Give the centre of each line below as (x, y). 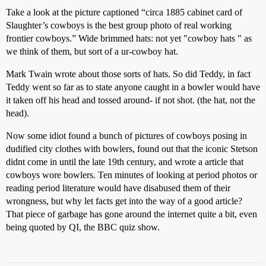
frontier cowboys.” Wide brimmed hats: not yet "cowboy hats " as (129, 38)
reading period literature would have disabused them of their (118, 188)
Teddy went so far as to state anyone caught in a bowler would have (133, 87)
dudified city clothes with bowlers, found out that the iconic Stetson (132, 148)
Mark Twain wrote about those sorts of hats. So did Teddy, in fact (128, 74)
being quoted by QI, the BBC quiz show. (83, 227)
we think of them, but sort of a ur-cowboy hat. (92, 51)
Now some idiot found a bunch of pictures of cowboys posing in (126, 135)
